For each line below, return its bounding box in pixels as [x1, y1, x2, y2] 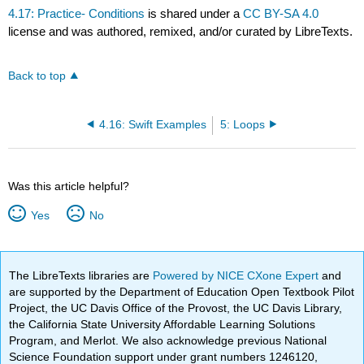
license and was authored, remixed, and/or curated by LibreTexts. [8, 24, 353, 39]
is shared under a [145, 6, 244, 21]
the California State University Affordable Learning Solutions [9, 317, 316, 331]
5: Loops [220, 118, 266, 131]
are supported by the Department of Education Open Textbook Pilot [9, 284, 355, 298]
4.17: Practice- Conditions [8, 6, 145, 21]
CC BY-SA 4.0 [243, 6, 319, 21]
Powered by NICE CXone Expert [153, 268, 323, 282]
